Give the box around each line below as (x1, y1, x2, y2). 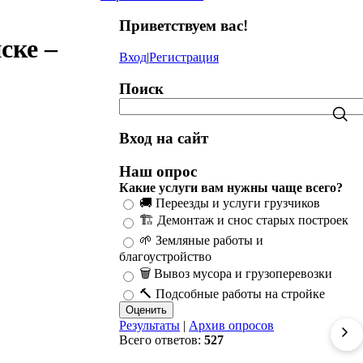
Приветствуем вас (119, 17, 243, 35)
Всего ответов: (119, 333, 204, 348)
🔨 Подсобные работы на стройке (139, 287, 325, 301)
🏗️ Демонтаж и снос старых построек (139, 213, 348, 228)
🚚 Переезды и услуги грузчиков (139, 196, 320, 211)
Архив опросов (189, 318, 274, 333)
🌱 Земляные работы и (139, 233, 263, 248)
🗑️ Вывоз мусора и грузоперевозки (139, 267, 332, 281)
